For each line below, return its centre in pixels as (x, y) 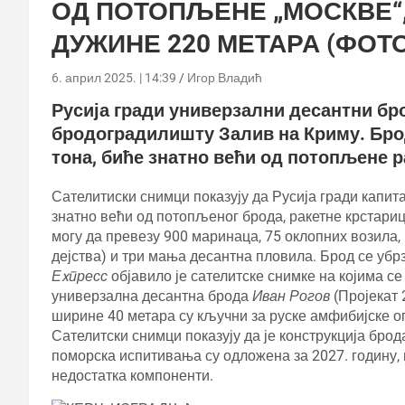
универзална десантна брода (152, 296)
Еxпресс (80, 276)
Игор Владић (225, 77)
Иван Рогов (291, 296)
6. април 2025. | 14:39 (114, 77)
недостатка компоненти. (132, 375)
